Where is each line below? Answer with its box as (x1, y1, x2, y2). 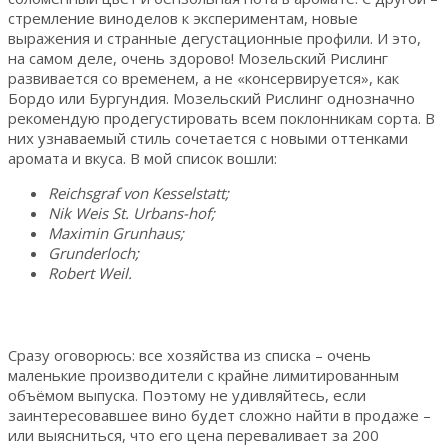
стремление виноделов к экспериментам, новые (8, 7, 358, 28)
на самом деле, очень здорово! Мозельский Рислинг (8, 47, 388, 68)
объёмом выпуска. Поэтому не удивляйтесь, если (8, 384, 366, 405)
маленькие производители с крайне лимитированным (8, 364, 399, 385)
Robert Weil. (48, 262, 132, 283)
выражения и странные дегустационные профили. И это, (8, 27, 421, 48)
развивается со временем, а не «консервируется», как (8, 67, 399, 88)
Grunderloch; (48, 242, 139, 263)
